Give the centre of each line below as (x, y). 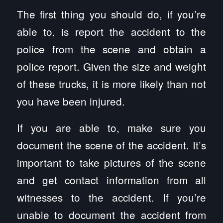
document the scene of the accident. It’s (111, 145)
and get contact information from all (111, 180)
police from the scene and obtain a (111, 49)
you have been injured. (71, 101)
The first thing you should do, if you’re (111, 14)
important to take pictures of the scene (111, 162)
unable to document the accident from (111, 215)
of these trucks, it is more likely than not (111, 84)
